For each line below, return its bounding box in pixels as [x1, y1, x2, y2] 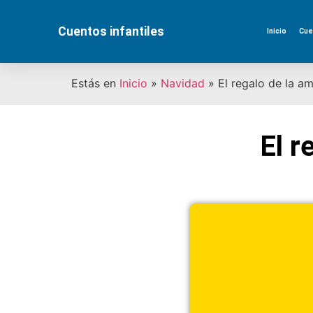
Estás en [71, 76, 116, 91]
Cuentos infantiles [58, 24, 165, 38]
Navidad [161, 76, 205, 91]
